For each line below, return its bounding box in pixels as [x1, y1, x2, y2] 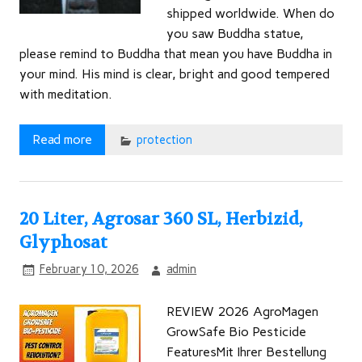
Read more [32, 132, 92, 148]
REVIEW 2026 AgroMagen [166, 303, 318, 319]
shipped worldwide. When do [166, 6, 335, 22]
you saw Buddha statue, [166, 26, 304, 42]
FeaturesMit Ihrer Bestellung [166, 343, 326, 360]
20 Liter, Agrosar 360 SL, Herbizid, [19, 208, 303, 231]
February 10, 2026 [39, 262, 139, 277]
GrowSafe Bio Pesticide [166, 323, 306, 339]
